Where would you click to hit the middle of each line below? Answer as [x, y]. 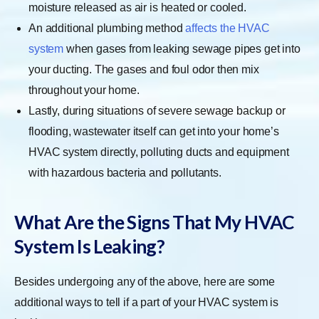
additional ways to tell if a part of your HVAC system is [147, 303]
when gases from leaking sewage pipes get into [182, 49]
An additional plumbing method [107, 28]
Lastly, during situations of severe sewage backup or [157, 111]
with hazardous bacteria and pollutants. [125, 173]
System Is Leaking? [90, 247]
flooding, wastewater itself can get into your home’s [154, 132]
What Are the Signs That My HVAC [155, 223]
